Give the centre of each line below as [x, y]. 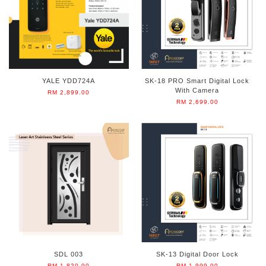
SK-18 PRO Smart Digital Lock [197, 81]
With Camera [197, 90]
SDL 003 [69, 254]
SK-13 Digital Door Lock [197, 254]
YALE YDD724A [69, 81]
